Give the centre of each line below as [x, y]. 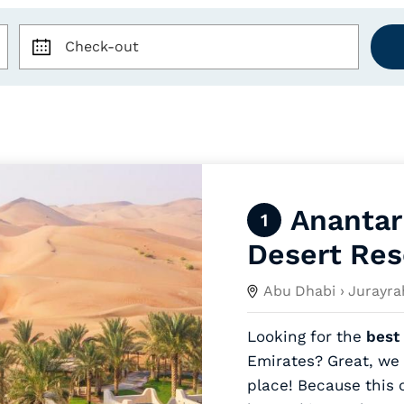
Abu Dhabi [300, 291]
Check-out [101, 46]
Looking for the [307, 336]
